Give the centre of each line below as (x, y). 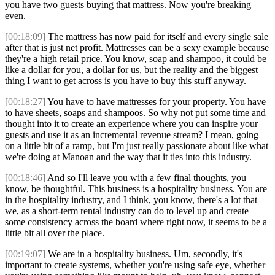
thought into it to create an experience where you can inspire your (131, 124)
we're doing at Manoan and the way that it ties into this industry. (128, 157)
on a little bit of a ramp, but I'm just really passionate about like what (137, 146)
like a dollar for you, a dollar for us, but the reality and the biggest (131, 70)
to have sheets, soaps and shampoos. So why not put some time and (135, 113)
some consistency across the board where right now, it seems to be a (136, 222)
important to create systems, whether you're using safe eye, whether (135, 265)
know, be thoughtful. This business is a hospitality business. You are (136, 189)
